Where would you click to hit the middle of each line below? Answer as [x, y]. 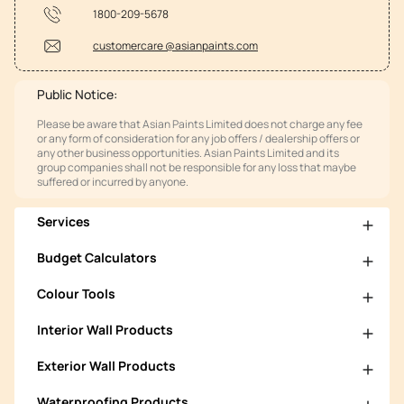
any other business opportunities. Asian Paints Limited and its [188, 152]
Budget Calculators [97, 258]
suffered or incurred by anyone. [113, 181]
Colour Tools [76, 294]
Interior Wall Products [105, 330]
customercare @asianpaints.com [175, 46]
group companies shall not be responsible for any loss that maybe [197, 167]
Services [64, 222]
